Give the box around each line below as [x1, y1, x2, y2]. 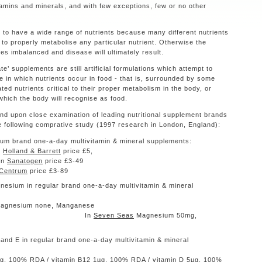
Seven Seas [94, 212, 134, 219]
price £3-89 [27, 167, 68, 175]
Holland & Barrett [3, 147, 61, 155]
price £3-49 [43, 157, 233, 165]
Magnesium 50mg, [134, 212, 197, 219]
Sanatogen [7, 157, 43, 165]
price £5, [61, 147, 233, 155]
